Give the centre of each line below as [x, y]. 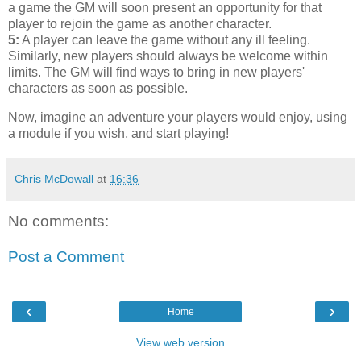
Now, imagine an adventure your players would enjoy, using [178, 118]
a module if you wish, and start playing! [118, 134]
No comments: [58, 222]
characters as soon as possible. [98, 89]
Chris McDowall [54, 179]
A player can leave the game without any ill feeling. [165, 40]
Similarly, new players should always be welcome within [168, 56]
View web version [180, 343]
